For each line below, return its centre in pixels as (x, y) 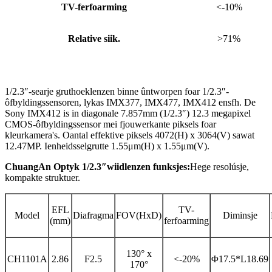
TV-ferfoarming (94, 7)
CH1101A (27, 259)
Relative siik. (94, 38)
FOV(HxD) (139, 215)
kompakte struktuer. (42, 177)
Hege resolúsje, (219, 166)
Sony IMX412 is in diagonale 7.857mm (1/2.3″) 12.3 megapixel (128, 113)
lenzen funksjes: (157, 166)
